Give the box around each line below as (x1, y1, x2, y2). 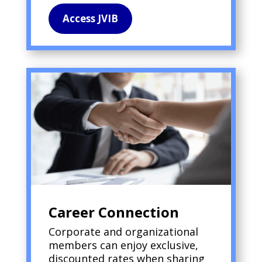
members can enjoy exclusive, (48, 238, 198, 253)
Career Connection (48, 202, 179, 222)
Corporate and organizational (48, 225, 198, 239)
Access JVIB (62, 11, 118, 25)
